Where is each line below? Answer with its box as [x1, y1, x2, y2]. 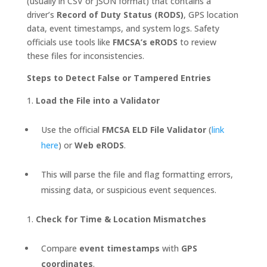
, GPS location [183, 9, 238, 20]
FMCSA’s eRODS [112, 36, 178, 48]
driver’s [26, 9, 57, 20]
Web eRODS [74, 139, 124, 151]
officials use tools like [26, 36, 113, 48]
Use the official [41, 124, 102, 135]
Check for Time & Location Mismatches [35, 213, 206, 225]
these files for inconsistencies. [26, 50, 144, 61]
